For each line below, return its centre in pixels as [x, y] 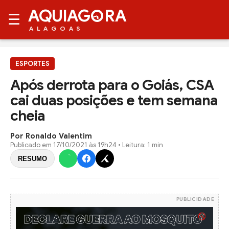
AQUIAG [59, 16]
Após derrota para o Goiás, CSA [112, 85]
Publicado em [32, 145]
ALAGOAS [56, 28]
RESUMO [32, 158]
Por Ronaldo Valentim [51, 136]
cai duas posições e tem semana [114, 100]
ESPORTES [32, 64]
